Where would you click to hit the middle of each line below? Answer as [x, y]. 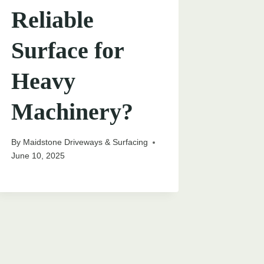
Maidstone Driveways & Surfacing [85, 142]
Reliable [53, 20]
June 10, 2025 [38, 156]
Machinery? [72, 112]
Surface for [68, 51]
